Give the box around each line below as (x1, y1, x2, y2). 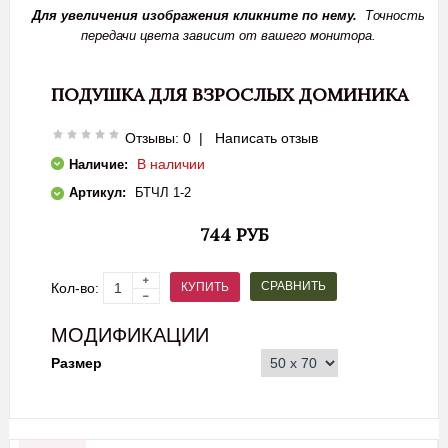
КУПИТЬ (181, 279, 229, 294)
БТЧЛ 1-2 (135, 185, 191, 200)
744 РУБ (200, 223, 269, 246)
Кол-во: (51, 280, 99, 296)
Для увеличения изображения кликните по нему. (32, 8, 357, 23)
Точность (357, 8, 425, 23)
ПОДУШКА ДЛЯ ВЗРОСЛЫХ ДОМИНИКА (51, 83, 408, 106)
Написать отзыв (215, 130, 318, 146)
